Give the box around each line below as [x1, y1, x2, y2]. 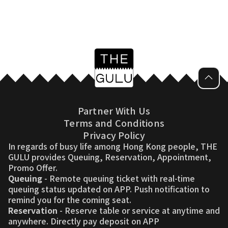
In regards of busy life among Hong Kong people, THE [8, 140, 217, 152]
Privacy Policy [83, 128, 145, 141]
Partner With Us [77, 104, 151, 117]
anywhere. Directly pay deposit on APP [8, 215, 159, 227]
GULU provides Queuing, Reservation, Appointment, [8, 151, 211, 163]
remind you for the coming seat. [8, 193, 131, 206]
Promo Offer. [8, 161, 58, 174]
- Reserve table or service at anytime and [60, 204, 220, 216]
